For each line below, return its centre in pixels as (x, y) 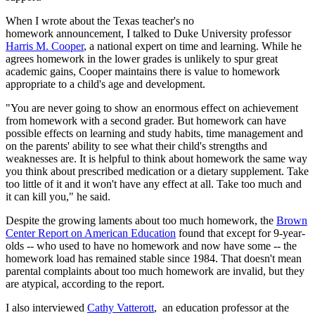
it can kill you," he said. (58, 197)
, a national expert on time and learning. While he (193, 46)
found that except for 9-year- (240, 233)
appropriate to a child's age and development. (105, 84)
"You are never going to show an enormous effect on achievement (152, 108)
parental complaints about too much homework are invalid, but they (155, 271)
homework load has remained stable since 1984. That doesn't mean (154, 259)
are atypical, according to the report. (85, 284)
